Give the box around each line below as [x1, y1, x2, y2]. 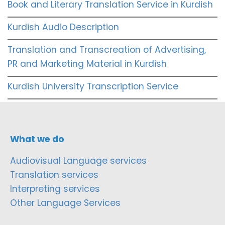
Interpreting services [10, 182, 100, 195]
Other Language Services [10, 196, 121, 209]
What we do [10, 133, 64, 145]
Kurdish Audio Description [8, 21, 119, 33]
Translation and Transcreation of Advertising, [8, 43, 206, 56]
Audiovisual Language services [10, 154, 147, 167]
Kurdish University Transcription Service [8, 80, 178, 92]
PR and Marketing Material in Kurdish [8, 57, 167, 70]
